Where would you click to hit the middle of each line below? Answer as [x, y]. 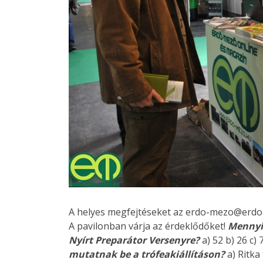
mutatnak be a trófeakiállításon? [147, 254]
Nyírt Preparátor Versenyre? [134, 240]
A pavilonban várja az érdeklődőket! [148, 226]
